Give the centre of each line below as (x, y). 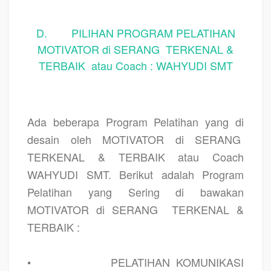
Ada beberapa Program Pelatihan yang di (135, 121)
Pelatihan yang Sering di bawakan (135, 191)
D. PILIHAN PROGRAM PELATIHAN (135, 32)
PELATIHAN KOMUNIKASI (177, 262)
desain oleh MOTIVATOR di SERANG (134, 139)
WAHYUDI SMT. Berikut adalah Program (135, 174)
